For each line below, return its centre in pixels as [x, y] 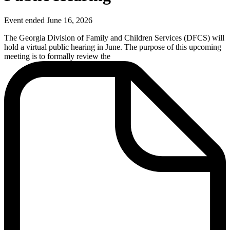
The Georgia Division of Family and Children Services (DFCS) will [114, 38]
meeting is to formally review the [59, 56]
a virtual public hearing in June [70, 47]
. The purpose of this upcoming [171, 47]
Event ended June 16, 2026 [48, 21]
